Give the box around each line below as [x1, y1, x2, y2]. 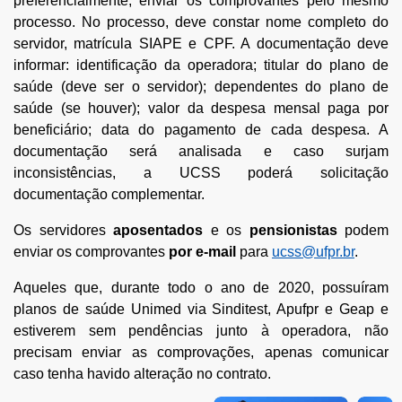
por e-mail [169, 243, 236, 259]
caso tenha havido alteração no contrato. [13, 365, 275, 381]
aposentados [113, 222, 211, 238]
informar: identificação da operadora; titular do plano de [13, 57, 389, 73]
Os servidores [13, 222, 113, 238]
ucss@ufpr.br [272, 243, 354, 259]
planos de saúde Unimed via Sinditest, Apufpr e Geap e [13, 301, 389, 317]
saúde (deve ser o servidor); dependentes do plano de [13, 78, 389, 94]
